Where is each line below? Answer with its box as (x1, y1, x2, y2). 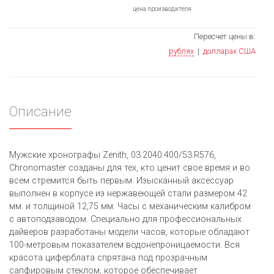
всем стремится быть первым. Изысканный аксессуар (9, 176, 234, 187)
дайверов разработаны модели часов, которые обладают (9, 227, 250, 238)
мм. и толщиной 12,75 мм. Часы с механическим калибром (9, 201, 251, 212)
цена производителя (132, 6, 191, 13)
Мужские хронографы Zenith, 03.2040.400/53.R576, (9, 150, 216, 161)
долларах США (203, 46, 256, 56)
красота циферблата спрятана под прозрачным (9, 253, 207, 264)
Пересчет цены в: (194, 32, 256, 42)
